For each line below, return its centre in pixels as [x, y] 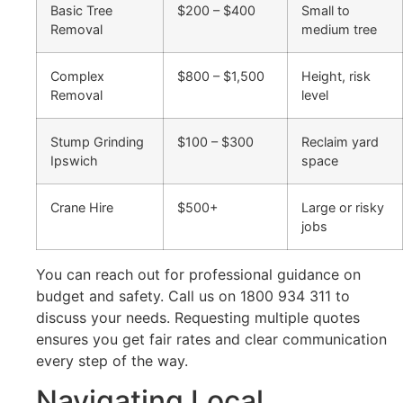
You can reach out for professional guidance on [198, 275]
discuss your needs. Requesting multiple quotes [198, 318]
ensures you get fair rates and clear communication [211, 340]
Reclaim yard [340, 142]
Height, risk [336, 76]
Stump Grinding [97, 142]
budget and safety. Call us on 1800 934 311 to [193, 296]
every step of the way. [112, 361]
